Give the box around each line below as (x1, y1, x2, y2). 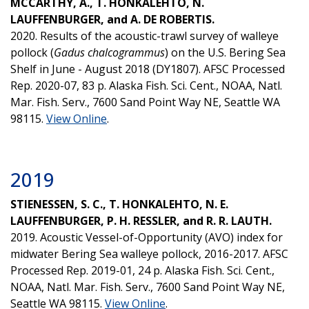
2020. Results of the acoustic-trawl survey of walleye (10, 28, 279, 43)
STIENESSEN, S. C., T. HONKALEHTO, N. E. (10, 196, 228, 212)
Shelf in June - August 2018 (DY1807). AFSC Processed (10, 61, 285, 77)
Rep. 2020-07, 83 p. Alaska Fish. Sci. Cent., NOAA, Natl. (10, 77, 282, 93)
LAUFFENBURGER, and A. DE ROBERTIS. (10, 11, 217, 27)
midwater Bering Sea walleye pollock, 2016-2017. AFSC (10, 246, 288, 261)
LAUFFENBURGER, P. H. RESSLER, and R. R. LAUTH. (10, 212, 272, 228)
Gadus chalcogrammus (54, 44, 165, 60)
